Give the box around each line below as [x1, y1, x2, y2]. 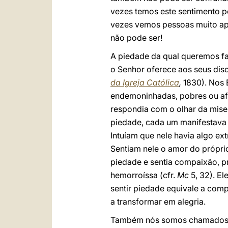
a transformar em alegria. [110, 196, 206, 207]
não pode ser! [110, 33, 162, 43]
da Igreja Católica [110, 77, 179, 88]
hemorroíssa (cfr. [110, 170, 177, 180]
